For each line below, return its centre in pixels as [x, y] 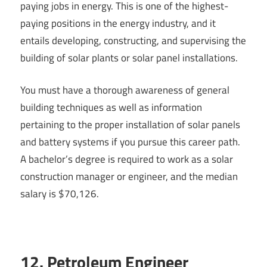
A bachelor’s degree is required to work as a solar [127, 159]
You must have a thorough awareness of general [125, 90]
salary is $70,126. [60, 194]
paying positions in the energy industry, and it [118, 23]
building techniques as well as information [111, 108]
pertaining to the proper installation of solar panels [130, 125]
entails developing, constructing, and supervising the [133, 40]
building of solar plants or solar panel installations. [129, 58]
